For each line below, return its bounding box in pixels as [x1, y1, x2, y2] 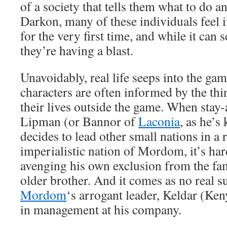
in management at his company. [20, 201, 181, 218]
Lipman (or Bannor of [20, 112, 138, 130]
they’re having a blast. [20, 42, 133, 59]
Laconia [138, 112, 180, 130]
